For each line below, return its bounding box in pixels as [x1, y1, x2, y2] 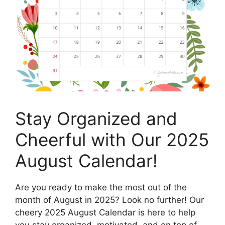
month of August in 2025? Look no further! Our [15, 194, 204, 205]
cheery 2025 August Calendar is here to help [15, 207, 195, 217]
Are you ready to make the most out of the [15, 182, 187, 192]
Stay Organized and [15, 107, 177, 129]
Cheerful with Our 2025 [15, 129, 209, 150]
